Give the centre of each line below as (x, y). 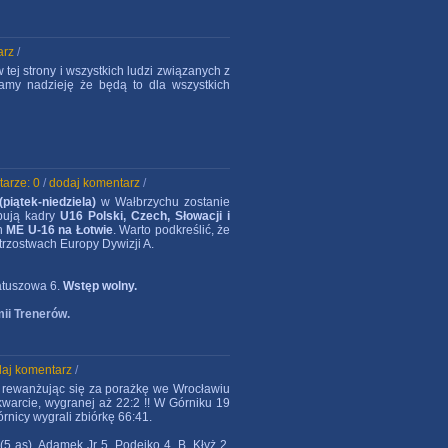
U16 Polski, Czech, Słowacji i (145, 216)
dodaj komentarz (94, 183)
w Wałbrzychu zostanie (163, 202)
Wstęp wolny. (100, 286)
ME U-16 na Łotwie (59, 230)
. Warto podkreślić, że (171, 230)
